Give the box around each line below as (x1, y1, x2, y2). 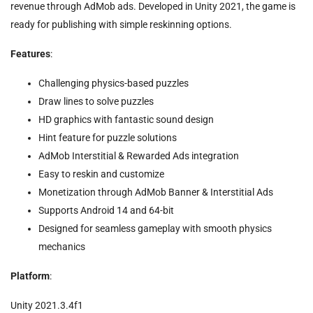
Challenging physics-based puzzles (38, 77, 189, 89)
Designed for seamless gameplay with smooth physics (38, 222, 272, 234)
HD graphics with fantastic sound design (38, 113, 214, 125)
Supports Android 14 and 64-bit (38, 204, 174, 216)
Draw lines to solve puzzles (38, 95, 154, 107)
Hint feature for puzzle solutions (38, 131, 177, 143)
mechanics (38, 240, 85, 252)
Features (10, 48, 50, 59)
